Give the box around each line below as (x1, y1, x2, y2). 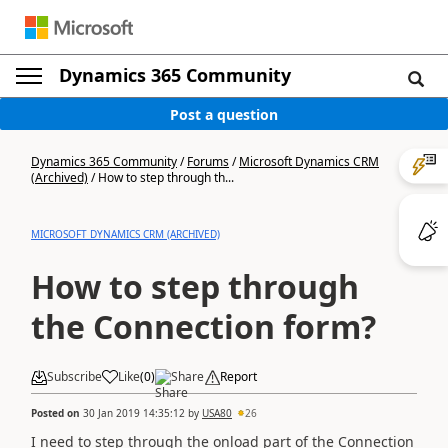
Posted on (31, 405, 83, 420)
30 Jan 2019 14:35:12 (83, 405, 185, 420)
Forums (187, 153, 229, 170)
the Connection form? (31, 305, 376, 348)
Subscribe (47, 368, 102, 385)
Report (220, 368, 257, 385)
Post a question (170, 104, 278, 124)
